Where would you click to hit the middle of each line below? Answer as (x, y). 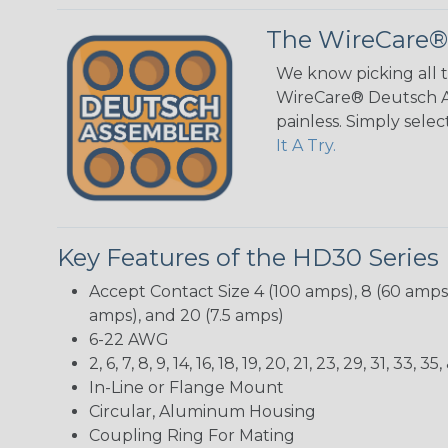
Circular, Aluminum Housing (202, 411)
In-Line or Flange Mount (186, 387)
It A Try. (306, 145)
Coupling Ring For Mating (192, 435)
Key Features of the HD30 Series (248, 257)
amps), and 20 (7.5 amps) (186, 315)
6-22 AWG (129, 339)
